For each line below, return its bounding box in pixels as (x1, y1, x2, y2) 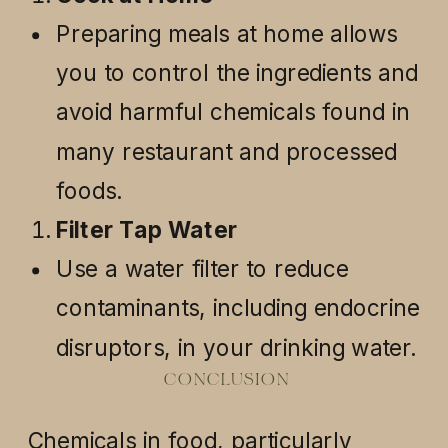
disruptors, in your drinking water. (56, 333, 416, 362)
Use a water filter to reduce (56, 254, 349, 283)
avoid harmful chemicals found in (56, 97, 411, 126)
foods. (56, 176, 122, 205)
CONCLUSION (163, 372, 290, 390)
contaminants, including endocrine (56, 293, 420, 322)
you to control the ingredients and (56, 58, 418, 87)
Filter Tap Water (56, 215, 238, 244)
